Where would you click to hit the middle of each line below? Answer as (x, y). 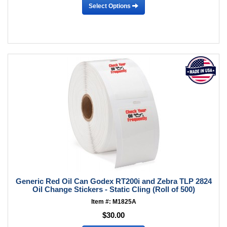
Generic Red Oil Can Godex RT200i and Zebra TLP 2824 (113, 181)
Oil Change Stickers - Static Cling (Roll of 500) (113, 189)
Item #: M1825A (113, 202)
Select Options (110, 6)
